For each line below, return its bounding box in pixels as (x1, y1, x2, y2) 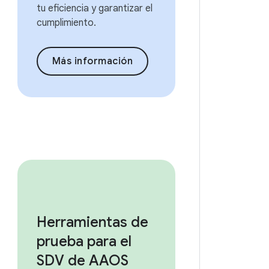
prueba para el (36, 232, 131, 250)
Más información (52, 55, 133, 67)
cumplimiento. (36, 17, 96, 29)
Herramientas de (36, 213, 148, 231)
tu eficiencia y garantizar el (36, 2, 153, 14)
